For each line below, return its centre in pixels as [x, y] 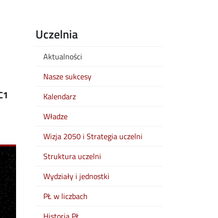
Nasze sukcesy [67, 76]
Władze [55, 116]
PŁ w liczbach [65, 196]
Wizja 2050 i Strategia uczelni [93, 136]
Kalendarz [60, 96]
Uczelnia [57, 34]
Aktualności [63, 56]
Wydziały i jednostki [76, 176]
